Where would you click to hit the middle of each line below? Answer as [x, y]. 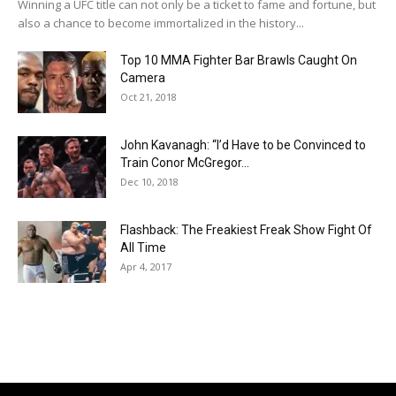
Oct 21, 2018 [148, 97]
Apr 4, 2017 [146, 267]
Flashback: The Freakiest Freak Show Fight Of [246, 230]
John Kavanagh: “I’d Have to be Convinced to [243, 145]
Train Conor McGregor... [185, 163]
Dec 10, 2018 [149, 182]
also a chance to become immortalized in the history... [161, 23]
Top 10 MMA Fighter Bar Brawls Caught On [239, 60]
